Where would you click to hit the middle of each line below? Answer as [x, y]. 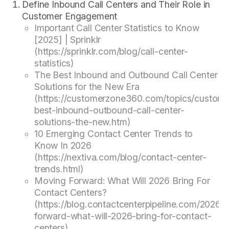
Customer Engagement [70, 16]
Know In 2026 [63, 145]
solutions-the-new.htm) [82, 122]
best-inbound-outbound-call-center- [109, 110]
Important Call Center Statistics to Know [117, 28]
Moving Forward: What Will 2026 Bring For [122, 180]
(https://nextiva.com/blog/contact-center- [120, 157]
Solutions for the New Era [87, 86]
